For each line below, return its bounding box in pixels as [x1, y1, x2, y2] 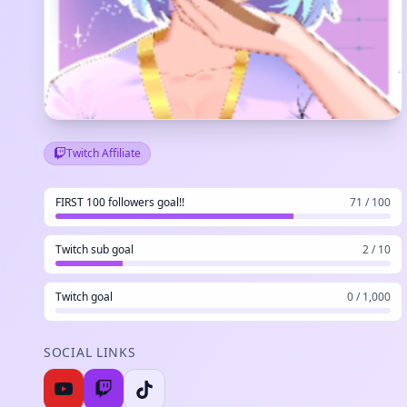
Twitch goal [55, 288, 113, 304]
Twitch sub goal [55, 241, 134, 257]
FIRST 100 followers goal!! [55, 194, 184, 210]
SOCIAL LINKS [44, 342, 136, 361]
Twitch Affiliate [66, 144, 141, 161]
